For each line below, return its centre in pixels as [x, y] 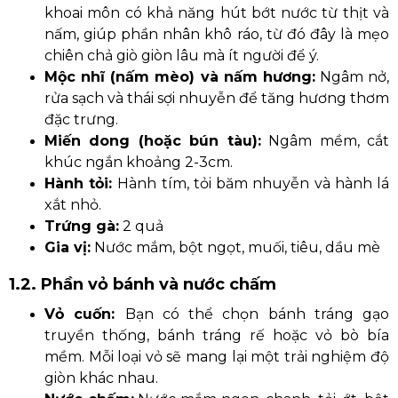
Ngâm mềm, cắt [325, 141]
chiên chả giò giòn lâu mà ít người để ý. [182, 56]
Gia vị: [68, 247]
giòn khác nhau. [101, 378]
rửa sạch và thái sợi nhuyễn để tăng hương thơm [217, 98]
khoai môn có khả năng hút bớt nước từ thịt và [217, 13]
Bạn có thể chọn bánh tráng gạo [257, 314]
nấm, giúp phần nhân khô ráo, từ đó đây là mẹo [217, 34]
